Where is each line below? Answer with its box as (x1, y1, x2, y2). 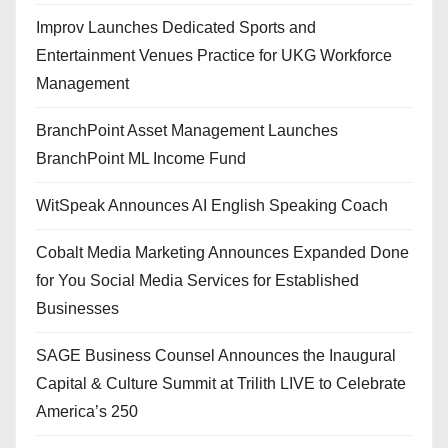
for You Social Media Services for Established (36, 272, 359, 290)
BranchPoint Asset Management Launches (36, 122, 338, 140)
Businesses (36, 300, 119, 318)
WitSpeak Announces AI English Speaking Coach (36, 197, 388, 215)
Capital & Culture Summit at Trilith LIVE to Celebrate (36, 375, 406, 393)
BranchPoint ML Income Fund (36, 150, 246, 168)
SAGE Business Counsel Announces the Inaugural (36, 347, 396, 365)
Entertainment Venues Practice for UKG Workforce (36, 47, 392, 65)
